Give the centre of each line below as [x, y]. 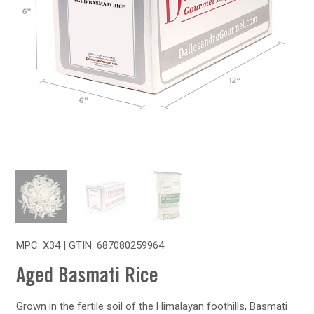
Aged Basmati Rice [87, 277]
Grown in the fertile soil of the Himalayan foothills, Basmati [151, 306]
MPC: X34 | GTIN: [56, 245]
